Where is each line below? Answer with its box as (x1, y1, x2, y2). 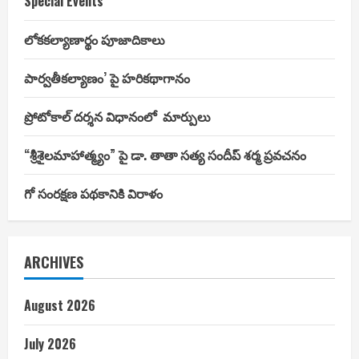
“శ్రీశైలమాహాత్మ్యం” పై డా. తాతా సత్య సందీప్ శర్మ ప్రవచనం (24, 144, 306, 164)
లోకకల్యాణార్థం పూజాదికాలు (24, 29, 165, 49)
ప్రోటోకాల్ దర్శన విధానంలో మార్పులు (24, 106, 211, 126)
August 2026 (24, 295, 95, 315)
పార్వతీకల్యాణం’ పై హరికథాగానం (24, 67, 190, 87)
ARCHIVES (24, 251, 83, 272)
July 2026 (24, 333, 76, 353)
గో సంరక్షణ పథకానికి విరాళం (24, 183, 163, 203)
